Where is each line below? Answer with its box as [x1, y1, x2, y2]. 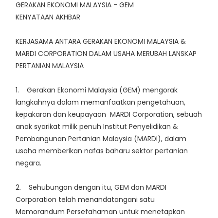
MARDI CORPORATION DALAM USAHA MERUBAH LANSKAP [16, 49, 197, 59]
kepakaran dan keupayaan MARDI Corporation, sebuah [16, 109, 202, 120]
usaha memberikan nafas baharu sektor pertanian [16, 146, 188, 156]
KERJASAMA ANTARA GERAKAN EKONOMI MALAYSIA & [16, 36, 186, 47]
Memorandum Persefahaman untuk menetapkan [16, 207, 185, 217]
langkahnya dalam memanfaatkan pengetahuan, [16, 97, 185, 108]
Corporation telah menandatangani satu [16, 195, 155, 205]
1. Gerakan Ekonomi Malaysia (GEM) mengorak [16, 85, 178, 95]
